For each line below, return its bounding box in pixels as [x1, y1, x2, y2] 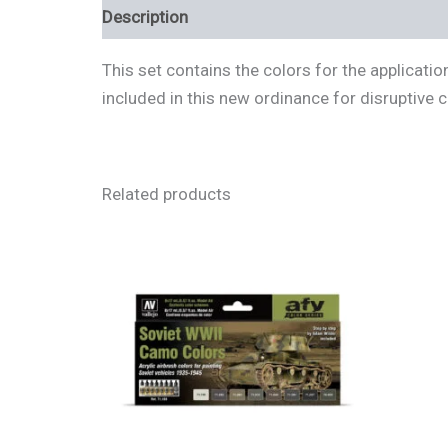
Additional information [209, 6, 379, 27]
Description [102, 6, 188, 27]
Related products [102, 184, 231, 204]
